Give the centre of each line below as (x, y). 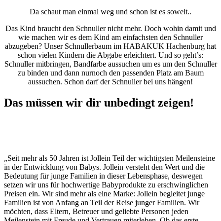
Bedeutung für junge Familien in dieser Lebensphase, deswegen (103, 176)
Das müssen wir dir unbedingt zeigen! (99, 102)
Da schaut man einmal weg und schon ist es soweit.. (110, 12)
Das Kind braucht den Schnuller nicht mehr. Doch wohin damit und (110, 29)
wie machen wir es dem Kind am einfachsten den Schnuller (110, 37)
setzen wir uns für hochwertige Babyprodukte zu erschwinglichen (106, 184)
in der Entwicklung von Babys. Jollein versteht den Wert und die (104, 167)
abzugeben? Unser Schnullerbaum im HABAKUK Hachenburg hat (110, 46)
